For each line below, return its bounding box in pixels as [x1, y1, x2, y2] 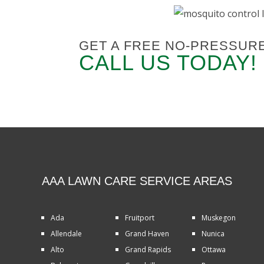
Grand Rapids [124, 245, 171, 255]
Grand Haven [124, 229, 169, 239]
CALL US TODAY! [79, 51, 258, 75]
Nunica [202, 229, 225, 239]
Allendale [50, 229, 82, 239]
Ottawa [202, 245, 226, 255]
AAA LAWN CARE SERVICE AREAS [41, 174, 232, 187]
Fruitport [124, 213, 154, 223]
